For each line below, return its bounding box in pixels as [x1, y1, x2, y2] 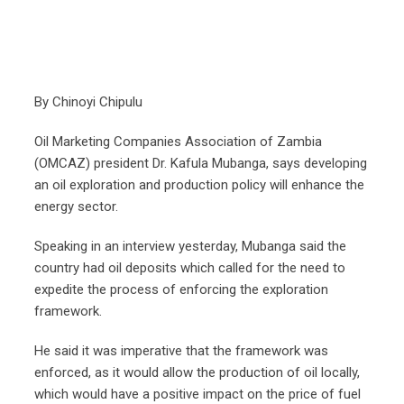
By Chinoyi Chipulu [34, 94, 146, 111]
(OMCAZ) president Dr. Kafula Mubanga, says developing [34, 155, 367, 172]
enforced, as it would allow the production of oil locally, [34, 364, 360, 381]
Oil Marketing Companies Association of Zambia [34, 133, 322, 151]
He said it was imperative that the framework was [34, 343, 328, 360]
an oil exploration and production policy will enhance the [34, 177, 364, 194]
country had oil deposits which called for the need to [34, 260, 345, 277]
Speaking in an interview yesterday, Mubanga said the [34, 238, 346, 255]
